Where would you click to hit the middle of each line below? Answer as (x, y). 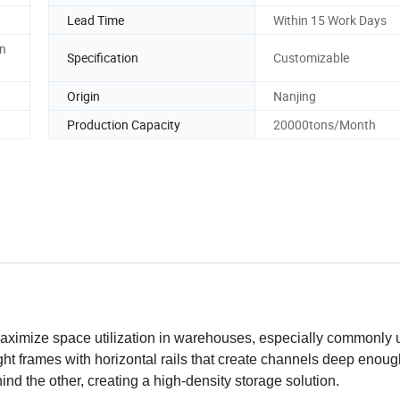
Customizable (311, 58)
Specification (103, 58)
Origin (83, 96)
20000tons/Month (325, 124)
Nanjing (295, 96)
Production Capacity (124, 124)
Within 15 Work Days (330, 20)
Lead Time (96, 20)
